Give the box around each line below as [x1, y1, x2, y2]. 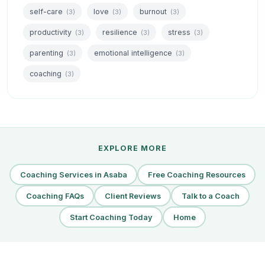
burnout [140, 7, 169, 17]
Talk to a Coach [181, 191, 240, 201]
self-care [30, 7, 65, 17]
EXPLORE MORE [98, 144, 167, 153]
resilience [102, 28, 140, 37]
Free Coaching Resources [147, 170, 245, 179]
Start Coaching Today [69, 212, 153, 222]
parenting [30, 49, 66, 58]
